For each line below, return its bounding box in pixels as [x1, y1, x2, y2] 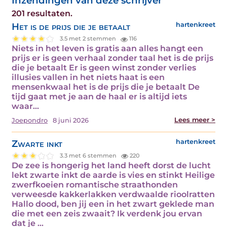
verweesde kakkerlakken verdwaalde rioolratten [12, 189, 215, 199]
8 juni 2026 [53, 116, 89, 124]
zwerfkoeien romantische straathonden [12, 179, 178, 190]
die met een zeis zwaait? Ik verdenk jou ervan [12, 208, 202, 218]
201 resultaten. [12, 9, 72, 19]
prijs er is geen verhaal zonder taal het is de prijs [12, 53, 213, 63]
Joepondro [12, 116, 48, 124]
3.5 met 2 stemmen [60, 35, 118, 43]
